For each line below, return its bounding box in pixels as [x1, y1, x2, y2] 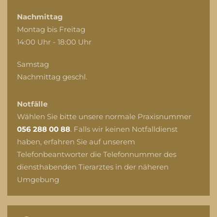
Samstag [17, 60, 49, 69]
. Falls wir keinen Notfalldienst [70, 124, 178, 134]
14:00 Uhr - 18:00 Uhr [17, 37, 92, 46]
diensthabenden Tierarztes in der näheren [17, 162, 169, 171]
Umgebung [17, 175, 59, 184]
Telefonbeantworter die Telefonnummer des [17, 150, 176, 159]
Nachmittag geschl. [17, 72, 87, 81]
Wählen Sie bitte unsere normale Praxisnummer [17, 112, 191, 121]
